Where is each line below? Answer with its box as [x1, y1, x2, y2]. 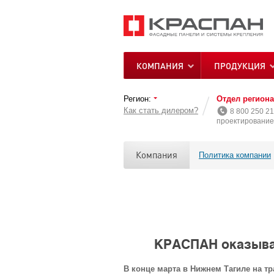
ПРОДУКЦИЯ [214, 60, 265, 71]
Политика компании [199, 150, 271, 160]
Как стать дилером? [124, 105, 198, 115]
